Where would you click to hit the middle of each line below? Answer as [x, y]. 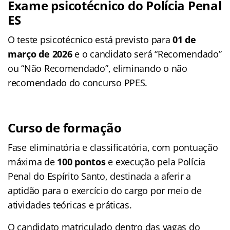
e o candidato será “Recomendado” [147, 54]
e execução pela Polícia [156, 161]
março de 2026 [40, 54]
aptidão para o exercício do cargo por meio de [105, 190]
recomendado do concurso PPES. [78, 82]
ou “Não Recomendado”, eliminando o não [98, 68]
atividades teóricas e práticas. [70, 205]
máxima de [33, 161]
